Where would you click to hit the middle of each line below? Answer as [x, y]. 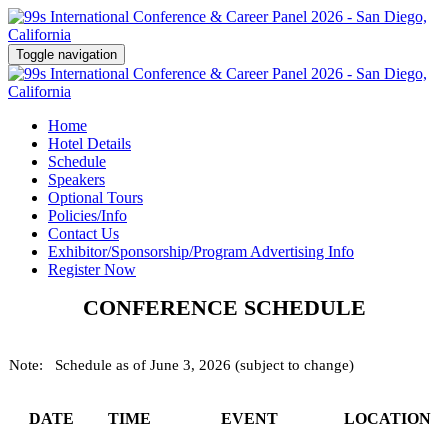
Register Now [92, 269]
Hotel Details [89, 143]
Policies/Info [87, 215]
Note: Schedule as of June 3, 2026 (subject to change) [181, 365]
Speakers [76, 179]
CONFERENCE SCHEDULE [224, 307]
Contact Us [83, 233]
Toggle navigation [66, 54]
